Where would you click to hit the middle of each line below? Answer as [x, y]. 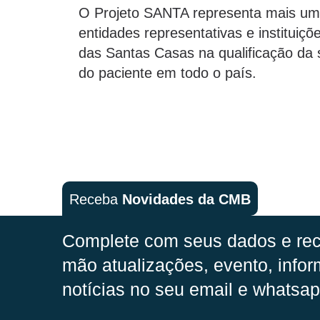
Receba [96, 200]
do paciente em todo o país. [167, 72]
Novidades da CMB [186, 200]
